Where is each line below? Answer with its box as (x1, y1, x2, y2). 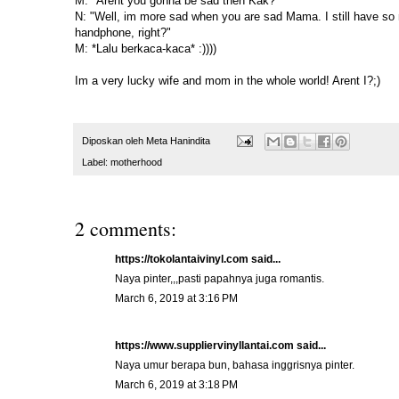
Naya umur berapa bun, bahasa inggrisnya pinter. (115, 358, 354, 371)
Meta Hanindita (146, 134, 210, 146)
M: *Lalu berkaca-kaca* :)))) (75, 42, 216, 56)
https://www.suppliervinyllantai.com (115, 338, 294, 352)
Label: (82, 156, 110, 167)
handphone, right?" (75, 26, 171, 40)
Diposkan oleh (82, 134, 146, 146)
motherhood (110, 156, 162, 167)
